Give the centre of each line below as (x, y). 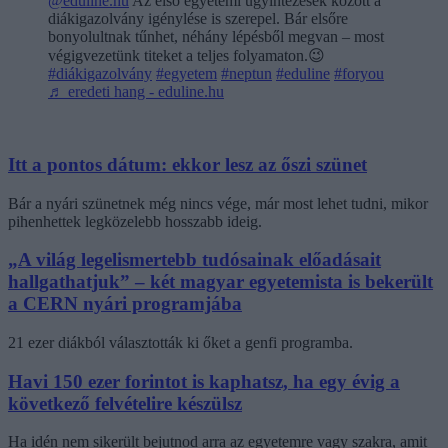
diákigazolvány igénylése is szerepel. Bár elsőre (198, 19)
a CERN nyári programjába (125, 304)
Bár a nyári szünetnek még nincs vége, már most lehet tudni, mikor (218, 203)
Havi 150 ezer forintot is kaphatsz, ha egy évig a (204, 381)
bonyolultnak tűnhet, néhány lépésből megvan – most (216, 37)
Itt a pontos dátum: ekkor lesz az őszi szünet (187, 164)
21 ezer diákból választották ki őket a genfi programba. (180, 343)
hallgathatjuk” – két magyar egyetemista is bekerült (220, 282)
